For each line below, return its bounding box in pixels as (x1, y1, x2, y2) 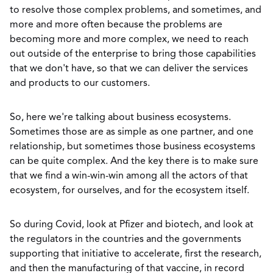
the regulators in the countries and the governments (10, 235, 241, 244)
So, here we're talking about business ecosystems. (10, 113, 231, 122)
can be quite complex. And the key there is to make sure (10, 157, 258, 166)
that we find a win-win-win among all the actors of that (10, 171, 248, 181)
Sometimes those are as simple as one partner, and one (10, 127, 253, 137)
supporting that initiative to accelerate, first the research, (10, 249, 261, 259)
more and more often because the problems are (10, 20, 222, 30)
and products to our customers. (10, 79, 150, 88)
